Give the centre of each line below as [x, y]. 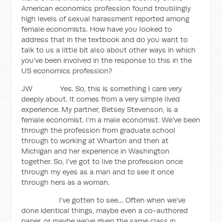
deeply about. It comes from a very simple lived [101, 99]
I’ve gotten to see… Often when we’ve [104, 200]
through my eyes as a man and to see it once [98, 172]
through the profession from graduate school [99, 130]
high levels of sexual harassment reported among [106, 19]
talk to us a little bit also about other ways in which [109, 50]
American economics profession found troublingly [106, 8]
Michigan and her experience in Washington [96, 151]
